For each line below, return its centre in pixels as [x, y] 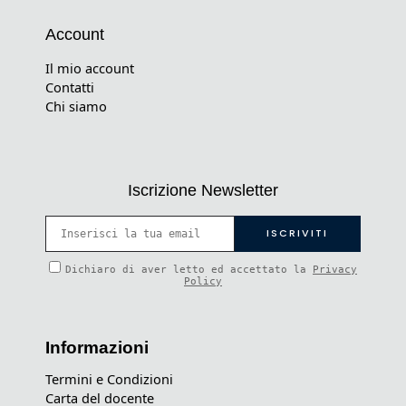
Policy [203, 282]
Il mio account [90, 68]
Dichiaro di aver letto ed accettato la [189, 270]
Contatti [70, 87]
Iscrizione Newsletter [203, 191]
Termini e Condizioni [109, 379]
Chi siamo [76, 106]
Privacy [335, 270]
